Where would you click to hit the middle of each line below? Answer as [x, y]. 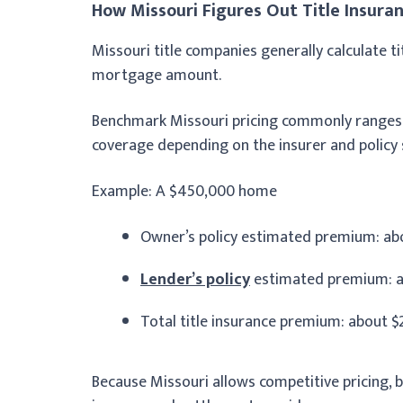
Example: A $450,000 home [184, 191]
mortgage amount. [157, 75]
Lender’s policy [195, 279]
